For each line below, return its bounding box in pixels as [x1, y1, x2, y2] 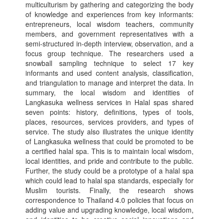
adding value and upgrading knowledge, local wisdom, [25, 205, 194, 215]
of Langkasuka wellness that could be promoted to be [25, 136, 194, 146]
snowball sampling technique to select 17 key [25, 58, 194, 68]
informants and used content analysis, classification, [25, 68, 194, 78]
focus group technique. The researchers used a [25, 48, 194, 58]
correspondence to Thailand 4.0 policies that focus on [25, 195, 194, 205]
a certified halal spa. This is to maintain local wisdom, [25, 146, 194, 156]
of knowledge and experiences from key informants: [25, 9, 194, 19]
